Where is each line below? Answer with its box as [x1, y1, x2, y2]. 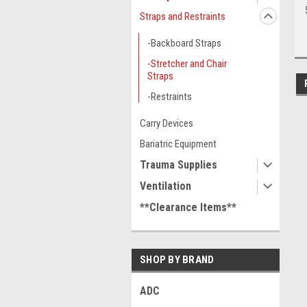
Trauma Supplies [140, 158, 217, 171]
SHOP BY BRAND [140, 254, 214, 266]
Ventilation [140, 180, 191, 193]
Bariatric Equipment [140, 138, 217, 150]
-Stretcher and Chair [147, 58, 227, 70]
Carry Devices [140, 117, 193, 130]
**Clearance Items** [140, 201, 236, 214]
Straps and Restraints [140, 10, 225, 23]
